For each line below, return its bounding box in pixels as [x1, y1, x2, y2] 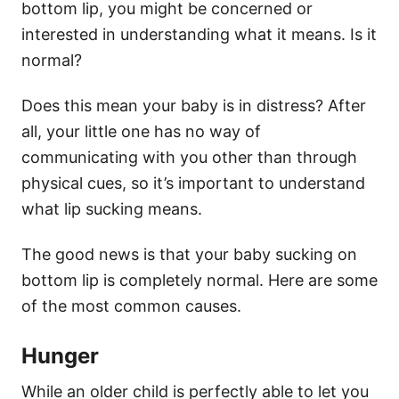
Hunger [21, 343, 99, 370]
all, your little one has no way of [21, 122, 261, 142]
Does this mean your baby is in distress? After [21, 96, 366, 116]
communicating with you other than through [21, 148, 357, 167]
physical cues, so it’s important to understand [21, 174, 365, 193]
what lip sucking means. [21, 199, 202, 219]
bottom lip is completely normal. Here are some [21, 271, 378, 290]
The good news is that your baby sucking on [21, 245, 357, 265]
